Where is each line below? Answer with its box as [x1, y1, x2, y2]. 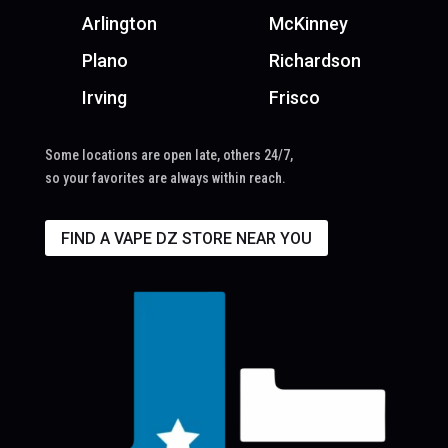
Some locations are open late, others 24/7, [44, 146, 293, 163]
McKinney [268, 13, 348, 35]
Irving [81, 87, 127, 109]
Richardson [268, 50, 361, 72]
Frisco [268, 87, 320, 109]
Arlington [81, 13, 157, 35]
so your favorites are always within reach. [44, 169, 286, 186]
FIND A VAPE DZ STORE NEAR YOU [60, 228, 312, 248]
